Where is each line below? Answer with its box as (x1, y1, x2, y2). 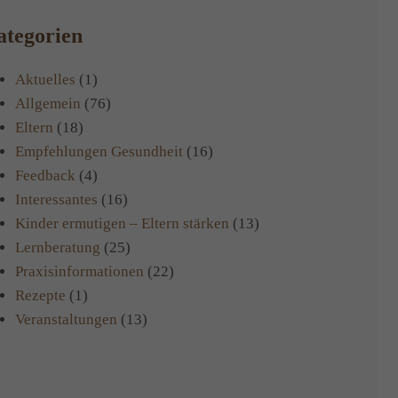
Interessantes (14, 191, 98, 209)
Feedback (14, 167, 76, 185)
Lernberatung (14, 239, 100, 257)
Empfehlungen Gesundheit (14, 143, 183, 161)
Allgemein (14, 95, 81, 113)
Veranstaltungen (14, 311, 117, 329)
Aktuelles (14, 71, 76, 89)
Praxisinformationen (14, 263, 144, 281)
